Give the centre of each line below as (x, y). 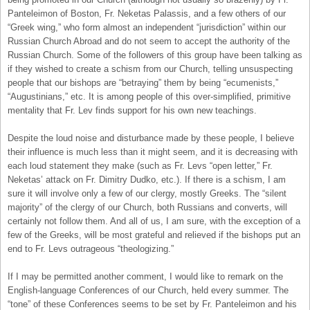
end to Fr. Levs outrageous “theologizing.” (91, 248)
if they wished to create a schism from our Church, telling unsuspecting (150, 69)
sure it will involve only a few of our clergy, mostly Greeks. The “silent (147, 193)
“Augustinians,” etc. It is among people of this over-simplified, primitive (149, 96)
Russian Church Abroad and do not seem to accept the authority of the (149, 41)
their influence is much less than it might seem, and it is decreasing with (153, 152)
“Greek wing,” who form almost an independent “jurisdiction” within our (147, 27)
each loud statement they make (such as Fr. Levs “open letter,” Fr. (140, 165)
